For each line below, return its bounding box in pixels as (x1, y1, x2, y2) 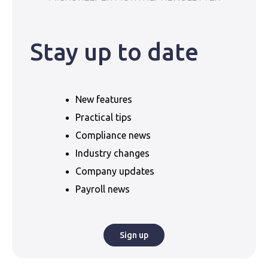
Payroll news (75, 184, 130, 195)
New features (75, 94, 132, 105)
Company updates (75, 166, 154, 177)
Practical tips (75, 112, 132, 123)
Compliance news (75, 130, 151, 141)
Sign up (120, 230, 148, 240)
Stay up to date (30, 38, 199, 66)
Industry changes (75, 148, 150, 159)
